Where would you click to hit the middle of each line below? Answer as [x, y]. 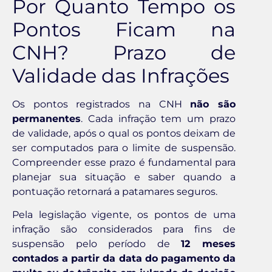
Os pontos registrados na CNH [101, 104]
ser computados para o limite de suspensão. [124, 148]
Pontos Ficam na [124, 29]
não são [213, 104]
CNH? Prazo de [124, 52]
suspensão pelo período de [97, 244]
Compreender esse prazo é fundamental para [124, 162]
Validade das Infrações [121, 75]
